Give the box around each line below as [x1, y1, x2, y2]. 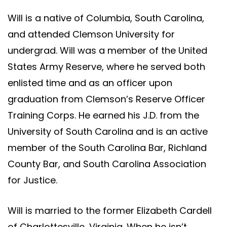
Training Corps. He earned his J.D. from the [8, 108, 199, 122]
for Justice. [8, 173, 57, 186]
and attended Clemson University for [8, 27, 175, 41]
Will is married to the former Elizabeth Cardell [8, 204, 212, 217]
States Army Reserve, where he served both [8, 60, 205, 73]
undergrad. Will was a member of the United [8, 44, 207, 57]
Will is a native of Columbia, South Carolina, [8, 11, 204, 24]
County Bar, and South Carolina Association [8, 157, 206, 170]
